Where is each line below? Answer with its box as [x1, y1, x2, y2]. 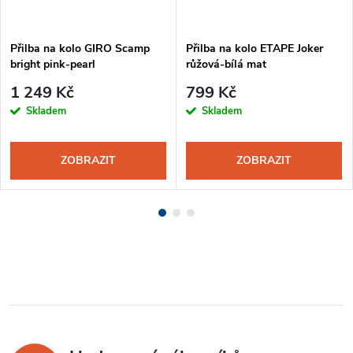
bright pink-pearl [10, 57, 95, 72]
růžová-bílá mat [186, 57, 266, 72]
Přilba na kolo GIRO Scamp [10, 41, 150, 57]
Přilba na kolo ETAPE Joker [186, 41, 323, 57]
